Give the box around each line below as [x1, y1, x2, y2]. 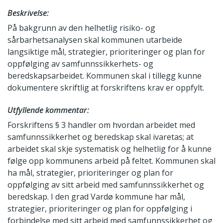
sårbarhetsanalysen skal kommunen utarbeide [7, 34, 182, 46]
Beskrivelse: [7, 7, 49, 19]
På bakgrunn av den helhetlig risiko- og [7, 22, 155, 34]
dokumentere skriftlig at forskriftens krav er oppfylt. [7, 82, 204, 94]
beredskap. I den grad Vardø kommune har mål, [7, 191, 185, 203]
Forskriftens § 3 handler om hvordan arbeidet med [7, 119, 195, 131]
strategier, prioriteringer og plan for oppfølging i [7, 203, 192, 215]
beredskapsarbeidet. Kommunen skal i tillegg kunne [7, 70, 202, 82]
